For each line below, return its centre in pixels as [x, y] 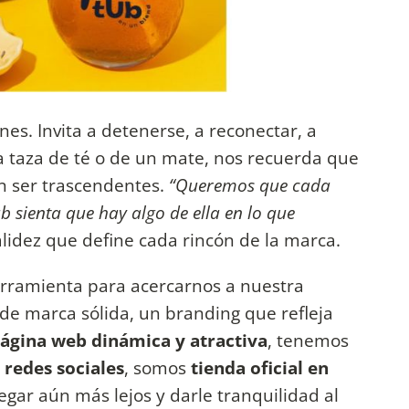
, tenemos [308, 340]
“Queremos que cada [250, 185]
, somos [157, 367]
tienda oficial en [260, 367]
